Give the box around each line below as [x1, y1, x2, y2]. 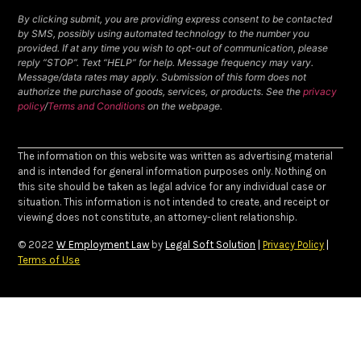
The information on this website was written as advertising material [18, 150, 334, 163]
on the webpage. [147, 100, 223, 113]
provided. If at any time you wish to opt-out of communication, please [18, 42, 329, 55]
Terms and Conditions [48, 100, 148, 113]
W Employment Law [56, 238, 150, 251]
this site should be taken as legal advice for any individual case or [18, 180, 326, 193]
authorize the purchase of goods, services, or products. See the [18, 85, 304, 98]
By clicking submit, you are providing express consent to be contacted [18, 13, 333, 26]
